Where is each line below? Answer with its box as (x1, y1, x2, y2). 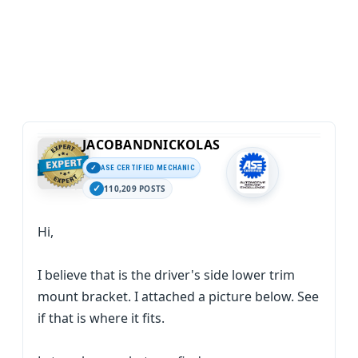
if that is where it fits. (38, 309, 165, 328)
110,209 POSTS (104, 183, 166, 195)
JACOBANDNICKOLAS (82, 136, 220, 154)
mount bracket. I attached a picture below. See (38, 288, 319, 306)
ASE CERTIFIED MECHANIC (101, 163, 195, 172)
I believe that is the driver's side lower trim (38, 266, 295, 284)
